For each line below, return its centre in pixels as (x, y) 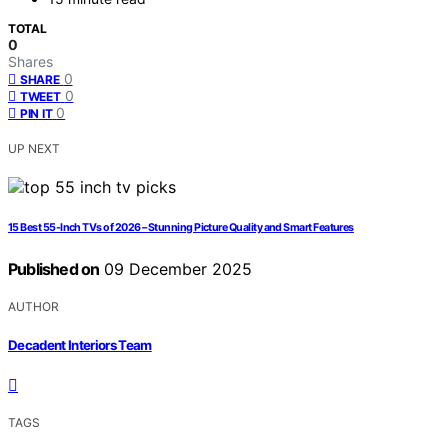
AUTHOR (33, 307)
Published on (54, 269)
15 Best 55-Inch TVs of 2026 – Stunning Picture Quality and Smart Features (181, 228)
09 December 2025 (176, 269)
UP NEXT (34, 149)
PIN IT (36, 114)
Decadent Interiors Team (80, 344)
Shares (30, 62)
